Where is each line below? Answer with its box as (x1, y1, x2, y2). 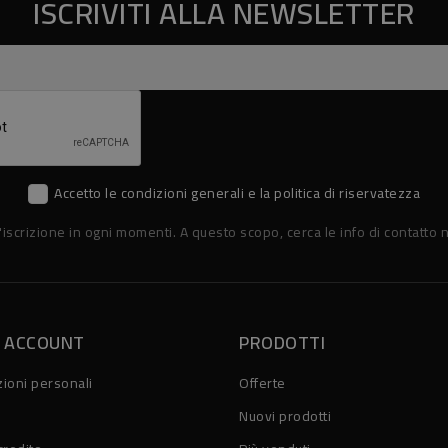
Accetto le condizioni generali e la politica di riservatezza (54, 179, 421, 206)
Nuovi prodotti (239, 403, 331, 430)
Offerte (239, 370, 286, 397)
